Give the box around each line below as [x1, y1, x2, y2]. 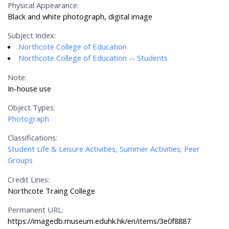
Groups [8, 155, 33, 166]
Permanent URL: [8, 204, 64, 215]
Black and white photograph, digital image [8, 11, 153, 22]
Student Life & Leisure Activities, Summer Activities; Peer [8, 144, 200, 154]
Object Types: [8, 102, 56, 113]
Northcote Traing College [8, 185, 96, 196]
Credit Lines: [8, 174, 50, 185]
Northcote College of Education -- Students [18, 53, 168, 63]
